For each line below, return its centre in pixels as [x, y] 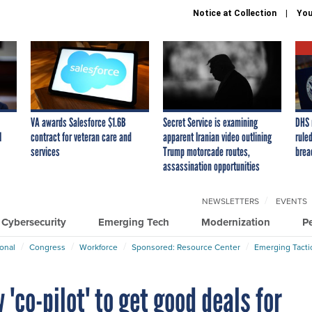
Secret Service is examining [210, 122]
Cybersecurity [34, 222]
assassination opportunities [211, 166]
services [45, 151]
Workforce [99, 247]
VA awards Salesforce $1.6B [78, 122]
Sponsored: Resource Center [186, 247]
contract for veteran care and [81, 137]
